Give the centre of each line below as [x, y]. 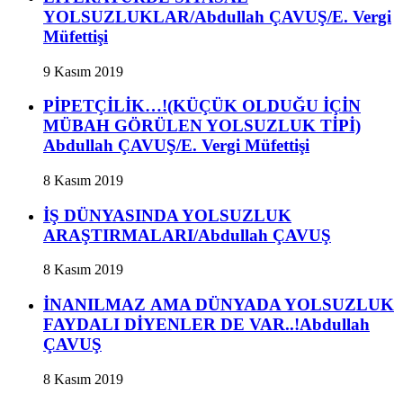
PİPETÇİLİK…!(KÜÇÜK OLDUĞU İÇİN [202, 106]
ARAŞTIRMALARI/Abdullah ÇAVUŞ [187, 235]
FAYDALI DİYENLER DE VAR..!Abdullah [206, 325]
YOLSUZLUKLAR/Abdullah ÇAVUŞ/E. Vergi [217, 16]
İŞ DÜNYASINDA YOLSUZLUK [167, 215]
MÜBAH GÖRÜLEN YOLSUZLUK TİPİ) [202, 126]
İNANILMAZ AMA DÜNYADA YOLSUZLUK [219, 305]
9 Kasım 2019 [83, 71]
